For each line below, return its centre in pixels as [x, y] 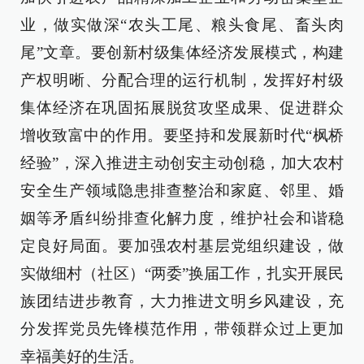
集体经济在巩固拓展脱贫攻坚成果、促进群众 [182, 108]
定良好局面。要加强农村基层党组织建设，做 [182, 246]
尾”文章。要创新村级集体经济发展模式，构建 [182, 52]
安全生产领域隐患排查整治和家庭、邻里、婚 [182, 191]
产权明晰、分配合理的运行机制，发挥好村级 [182, 80]
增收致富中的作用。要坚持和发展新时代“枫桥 [182, 135]
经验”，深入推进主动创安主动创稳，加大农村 [182, 163]
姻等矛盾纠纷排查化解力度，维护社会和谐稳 [182, 218]
